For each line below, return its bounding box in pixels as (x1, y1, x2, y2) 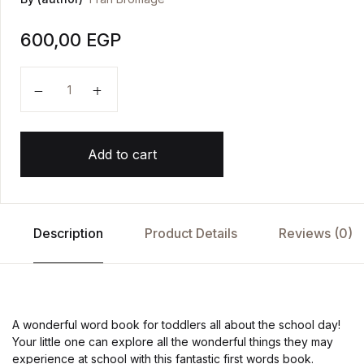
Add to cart (87, 146, 157, 163)
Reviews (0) (278, 225, 353, 242)
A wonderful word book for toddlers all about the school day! (12, 318, 340, 332)
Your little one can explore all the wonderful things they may (12, 335, 333, 349)
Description (32, 225, 103, 242)
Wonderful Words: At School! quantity (33, 70, 267, 87)
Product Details (144, 225, 237, 242)
